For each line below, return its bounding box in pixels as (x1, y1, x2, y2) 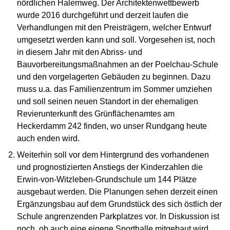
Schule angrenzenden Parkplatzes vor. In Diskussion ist (17, 212, 220, 221)
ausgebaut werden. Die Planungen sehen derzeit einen (17, 187, 218, 197)
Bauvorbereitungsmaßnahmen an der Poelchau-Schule (17, 60, 219, 69)
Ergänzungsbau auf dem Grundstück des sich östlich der (17, 200, 222, 209)
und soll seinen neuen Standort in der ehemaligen (17, 97, 199, 106)
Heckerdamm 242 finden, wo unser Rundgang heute (17, 122, 207, 131)
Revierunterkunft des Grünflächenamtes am (17, 109, 175, 119)
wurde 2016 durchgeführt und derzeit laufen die (17, 11, 189, 20)
